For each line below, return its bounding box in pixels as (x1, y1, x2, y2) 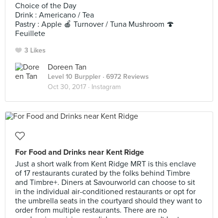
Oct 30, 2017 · (48, 83, 91, 91)
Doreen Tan (48, 62, 87, 72)
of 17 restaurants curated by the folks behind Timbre (15, 168, 190, 178)
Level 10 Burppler (48, 73, 101, 81)
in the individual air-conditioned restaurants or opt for (15, 187, 196, 197)
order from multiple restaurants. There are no (15, 205, 167, 215)
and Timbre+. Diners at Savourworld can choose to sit (15, 178, 195, 187)
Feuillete (15, 29, 45, 38)
